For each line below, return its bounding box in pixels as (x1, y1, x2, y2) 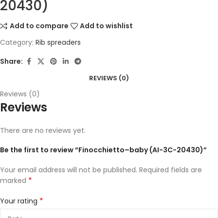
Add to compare (9, 21, 69, 31)
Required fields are (139, 164, 202, 175)
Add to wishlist (80, 21, 133, 31)
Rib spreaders (36, 37, 81, 47)
